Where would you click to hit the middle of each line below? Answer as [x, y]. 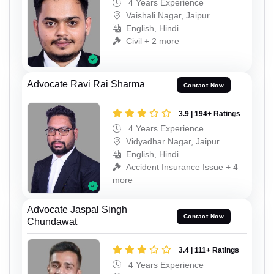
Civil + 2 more [153, 41]
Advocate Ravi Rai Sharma [86, 84]
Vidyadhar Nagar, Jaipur [173, 142]
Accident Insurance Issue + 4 [182, 167]
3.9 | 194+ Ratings [209, 114]
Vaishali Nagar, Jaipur [168, 15]
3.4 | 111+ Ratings [209, 250]
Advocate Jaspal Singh [77, 209]
